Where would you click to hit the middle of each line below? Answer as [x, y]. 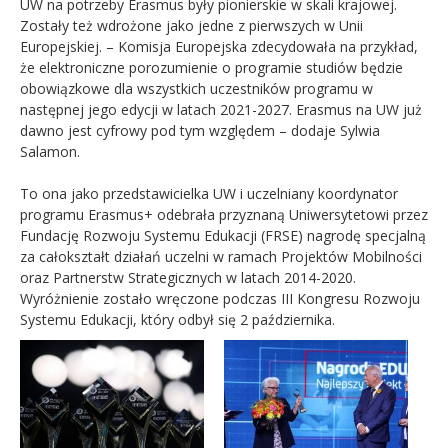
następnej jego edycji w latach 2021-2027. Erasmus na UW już [221, 109]
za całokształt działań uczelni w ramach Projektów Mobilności [221, 256]
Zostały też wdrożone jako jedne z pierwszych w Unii [191, 25]
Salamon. [50, 151]
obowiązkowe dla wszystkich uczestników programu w [196, 88]
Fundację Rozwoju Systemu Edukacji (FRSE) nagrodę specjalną [223, 235]
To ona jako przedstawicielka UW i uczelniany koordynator [209, 193]
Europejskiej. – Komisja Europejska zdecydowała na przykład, [219, 46]
